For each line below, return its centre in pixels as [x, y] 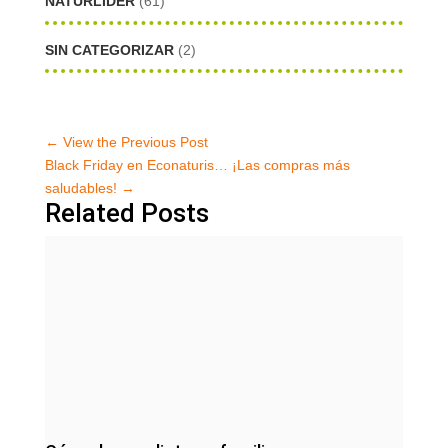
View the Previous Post [135, 141]
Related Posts [126, 212]
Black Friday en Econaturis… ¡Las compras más [197, 164]
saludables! [80, 187]
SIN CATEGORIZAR [109, 49]
